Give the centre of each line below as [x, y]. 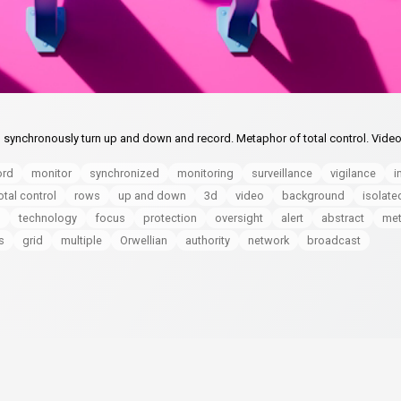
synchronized [124, 173]
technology [48, 218]
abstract [343, 218]
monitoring [205, 173]
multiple [81, 240]
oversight [239, 218]
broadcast [334, 240]
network [269, 240]
